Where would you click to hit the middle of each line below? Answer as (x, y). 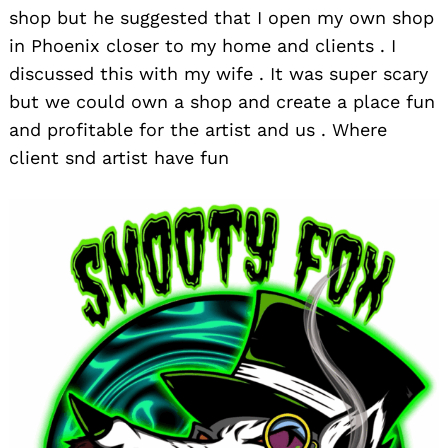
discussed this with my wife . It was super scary (218, 74)
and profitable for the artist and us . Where (198, 130)
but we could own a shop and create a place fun (222, 102)
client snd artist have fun (119, 158)
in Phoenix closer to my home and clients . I (202, 46)
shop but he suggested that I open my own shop (221, 18)
